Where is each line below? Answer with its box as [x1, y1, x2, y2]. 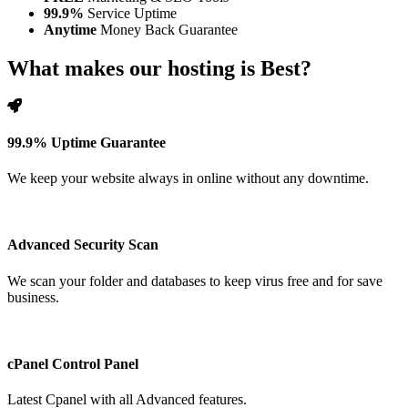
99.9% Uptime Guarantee [7, 134, 166, 150]
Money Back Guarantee [97, 21, 238, 37]
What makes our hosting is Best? [7, 56, 311, 80]
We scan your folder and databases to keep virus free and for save [7, 272, 382, 289]
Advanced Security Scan [7, 237, 158, 253]
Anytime [44, 21, 97, 37]
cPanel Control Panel [7, 355, 138, 372]
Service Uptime [84, 5, 177, 21]
